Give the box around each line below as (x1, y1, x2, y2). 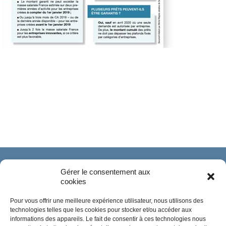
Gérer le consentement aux (61, 167, 150, 176)
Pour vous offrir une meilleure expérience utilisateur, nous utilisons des (10, 197, 203, 204)
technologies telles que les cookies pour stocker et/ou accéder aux (10, 206, 192, 213)
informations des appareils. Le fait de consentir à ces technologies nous (10, 215, 206, 222)
